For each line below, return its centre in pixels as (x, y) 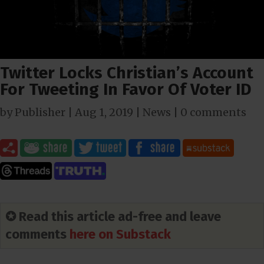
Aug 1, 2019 (104, 112)
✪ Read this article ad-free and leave (113, 216)
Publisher (40, 112)
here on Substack (120, 234)
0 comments (213, 112)
